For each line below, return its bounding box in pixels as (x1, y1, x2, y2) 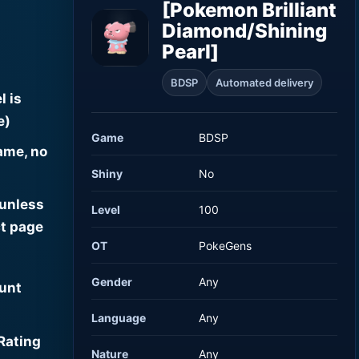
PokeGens (199, 238, 252, 252)
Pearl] (162, 39, 220, 63)
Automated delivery (216, 75, 314, 89)
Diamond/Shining (162, 18, 328, 42)
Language (91, 310, 147, 325)
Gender (91, 274, 133, 288)
